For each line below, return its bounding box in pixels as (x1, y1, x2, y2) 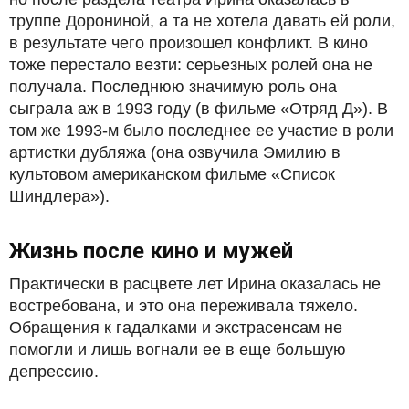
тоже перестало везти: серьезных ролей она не (9, 55, 372, 74)
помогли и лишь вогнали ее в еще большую (9, 340, 346, 359)
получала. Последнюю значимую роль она (9, 77, 337, 96)
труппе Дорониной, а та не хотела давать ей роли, (9, 11, 395, 30)
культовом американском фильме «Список (9, 164, 335, 184)
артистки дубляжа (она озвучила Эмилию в (9, 142, 341, 162)
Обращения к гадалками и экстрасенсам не (9, 318, 342, 337)
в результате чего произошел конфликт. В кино (9, 33, 368, 52)
